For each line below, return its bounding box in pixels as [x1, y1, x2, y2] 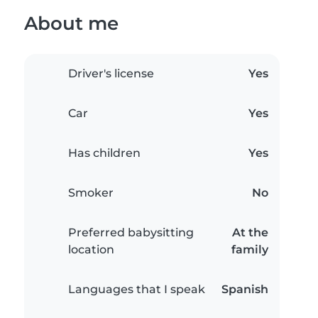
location [68, 243, 114, 257]
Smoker [68, 186, 114, 200]
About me [24, 12, 119, 35]
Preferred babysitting [68, 226, 194, 240]
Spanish [221, 283, 268, 297]
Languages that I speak [68, 283, 205, 297]
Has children [68, 146, 141, 160]
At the [232, 226, 268, 240]
